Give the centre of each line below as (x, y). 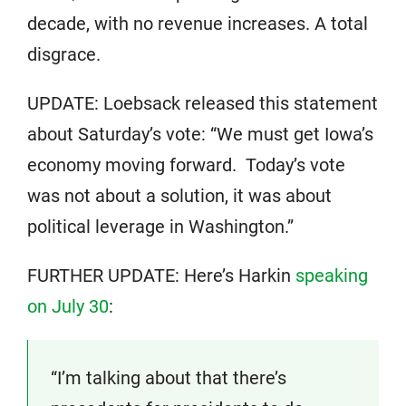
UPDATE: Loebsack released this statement (203, 103)
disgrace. (64, 54)
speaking (332, 275)
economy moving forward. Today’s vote (186, 165)
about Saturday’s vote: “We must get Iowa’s (200, 134)
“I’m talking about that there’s (169, 378)
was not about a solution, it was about (179, 196)
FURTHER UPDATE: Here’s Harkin (161, 275)
